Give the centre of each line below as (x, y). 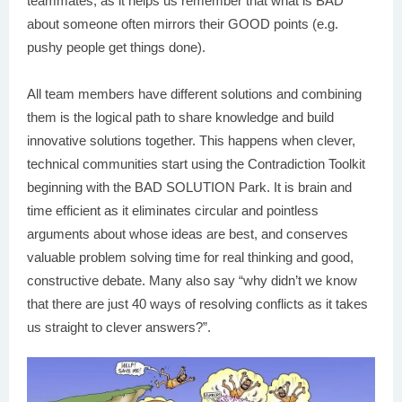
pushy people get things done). (116, 47)
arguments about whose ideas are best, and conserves (188, 234)
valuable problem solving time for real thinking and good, (190, 257)
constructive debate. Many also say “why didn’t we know (192, 280)
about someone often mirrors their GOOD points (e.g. (183, 24)
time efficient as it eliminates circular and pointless (173, 210)
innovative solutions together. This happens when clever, (191, 140)
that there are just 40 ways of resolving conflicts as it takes (197, 304)
